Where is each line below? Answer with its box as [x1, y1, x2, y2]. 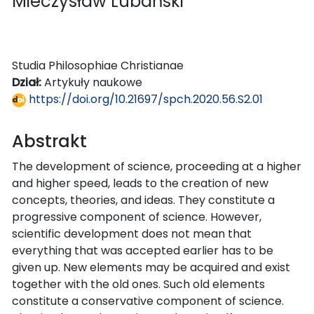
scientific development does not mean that [12, 225, 252, 242]
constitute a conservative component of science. [12, 292, 284, 309]
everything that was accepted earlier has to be [12, 242, 273, 259]
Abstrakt [12, 129, 87, 153]
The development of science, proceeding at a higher [12, 158, 301, 175]
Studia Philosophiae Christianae [12, 57, 184, 74]
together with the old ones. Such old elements [12, 275, 265, 292]
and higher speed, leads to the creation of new [12, 175, 268, 191]
